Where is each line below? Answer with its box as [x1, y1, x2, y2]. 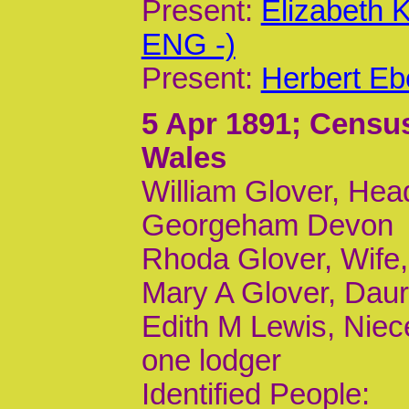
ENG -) [141, 27, 236, 61]
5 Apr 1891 [141, 108, 291, 142]
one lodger [141, 344, 281, 378]
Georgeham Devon [141, 209, 393, 243]
